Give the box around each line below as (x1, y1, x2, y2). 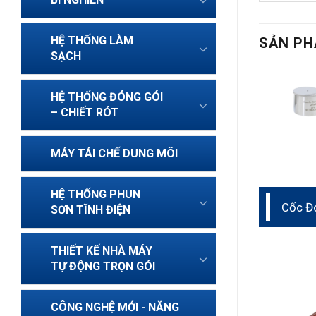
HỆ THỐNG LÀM (51, 34, 133, 47)
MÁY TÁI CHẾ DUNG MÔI (51, 147, 178, 160)
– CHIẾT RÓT (51, 106, 119, 119)
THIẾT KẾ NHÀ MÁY (51, 244, 152, 257)
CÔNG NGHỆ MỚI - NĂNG (51, 300, 179, 314)
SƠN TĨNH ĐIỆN (51, 203, 130, 217)
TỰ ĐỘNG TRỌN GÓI (51, 260, 155, 273)
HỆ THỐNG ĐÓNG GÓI (51, 90, 163, 104)
